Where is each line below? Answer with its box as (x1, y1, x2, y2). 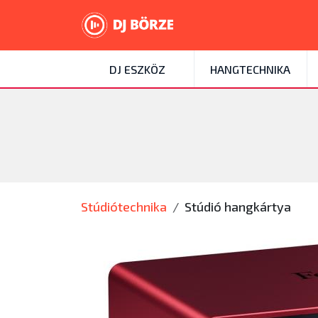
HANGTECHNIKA (210, 62, 291, 76)
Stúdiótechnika (81, 199, 167, 214)
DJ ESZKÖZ (109, 62, 165, 76)
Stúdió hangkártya (185, 199, 291, 214)
